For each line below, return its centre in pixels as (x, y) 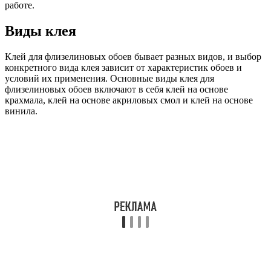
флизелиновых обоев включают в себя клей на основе (116, 89)
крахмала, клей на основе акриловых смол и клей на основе (129, 100)
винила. (21, 111)
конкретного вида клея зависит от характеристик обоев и (123, 67)
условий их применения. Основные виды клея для (109, 78)
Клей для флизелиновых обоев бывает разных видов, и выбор (133, 56)
